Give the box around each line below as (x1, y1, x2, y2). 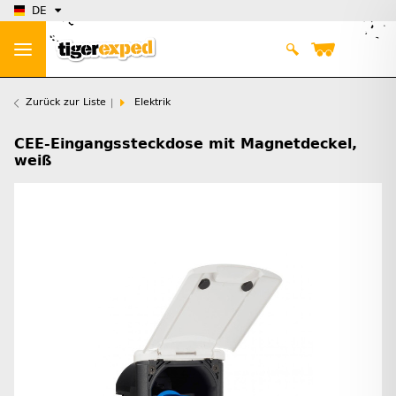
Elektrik (134, 96, 171, 109)
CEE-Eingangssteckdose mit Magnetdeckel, (14, 135, 357, 153)
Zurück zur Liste (26, 96, 106, 109)
